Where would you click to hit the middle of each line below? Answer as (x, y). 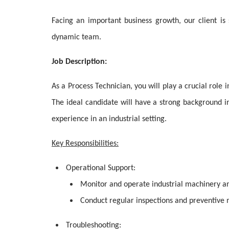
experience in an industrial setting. (109, 119)
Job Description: (79, 62)
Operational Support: (101, 168)
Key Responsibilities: (85, 144)
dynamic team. (76, 37)
